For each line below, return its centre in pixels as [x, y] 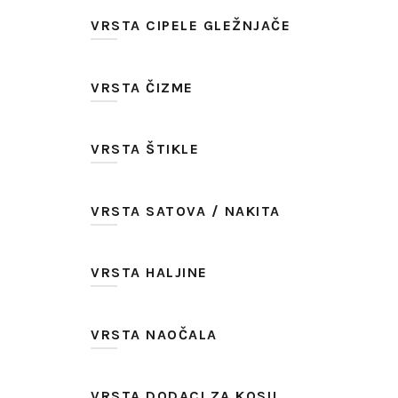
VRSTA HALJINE [149, 272]
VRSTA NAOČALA [154, 334]
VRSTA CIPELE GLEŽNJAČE [191, 25]
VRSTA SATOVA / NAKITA [186, 211]
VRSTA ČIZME [142, 87]
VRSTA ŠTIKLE [145, 149]
